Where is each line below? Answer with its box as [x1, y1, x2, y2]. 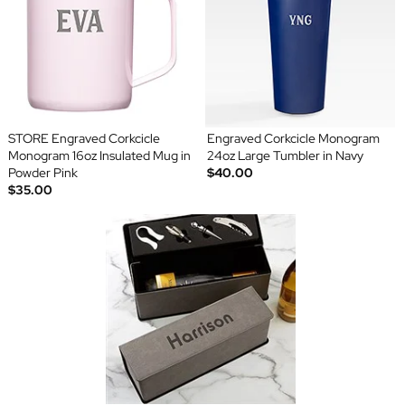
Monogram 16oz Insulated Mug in [7, 147, 191, 165]
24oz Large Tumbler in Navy [207, 147, 363, 165]
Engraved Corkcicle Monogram [207, 130, 380, 147]
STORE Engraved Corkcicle [7, 130, 160, 147]
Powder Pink [7, 165, 78, 182]
